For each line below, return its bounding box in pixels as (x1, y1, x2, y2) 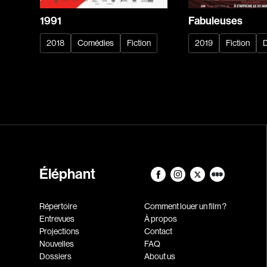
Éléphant (39, 165, 96, 182)
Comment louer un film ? (144, 201, 226, 211)
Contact (144, 226, 172, 236)
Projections (39, 226, 80, 236)
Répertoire (39, 201, 77, 211)
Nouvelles (39, 238, 74, 249)
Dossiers (39, 251, 72, 261)
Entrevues (39, 213, 75, 223)
